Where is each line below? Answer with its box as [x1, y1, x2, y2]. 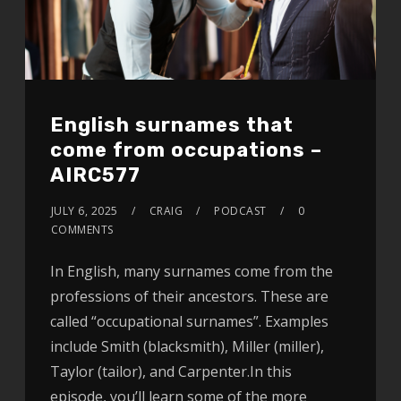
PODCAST [214, 202, 267, 218]
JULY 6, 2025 [50, 202, 118, 218]
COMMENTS [50, 221, 114, 237]
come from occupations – [49, 137, 322, 162]
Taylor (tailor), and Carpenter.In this [49, 361, 292, 381]
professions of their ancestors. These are [49, 286, 328, 306]
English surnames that [49, 112, 294, 137]
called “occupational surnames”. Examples [49, 311, 328, 331]
